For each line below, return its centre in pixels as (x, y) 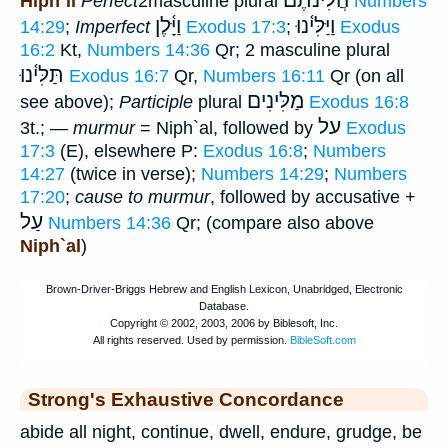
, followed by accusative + (313, 197)
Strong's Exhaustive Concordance (186, 399)
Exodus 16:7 (119, 76)
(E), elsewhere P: (129, 151)
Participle (156, 102)
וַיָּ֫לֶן (168, 26)
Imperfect (112, 27)
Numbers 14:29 (262, 174)
